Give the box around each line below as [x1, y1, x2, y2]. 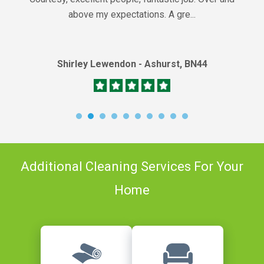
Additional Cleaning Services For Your [21, 159, 243, 174]
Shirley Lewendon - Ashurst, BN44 [57, 58, 207, 70]
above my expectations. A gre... [68, 8, 196, 20]
